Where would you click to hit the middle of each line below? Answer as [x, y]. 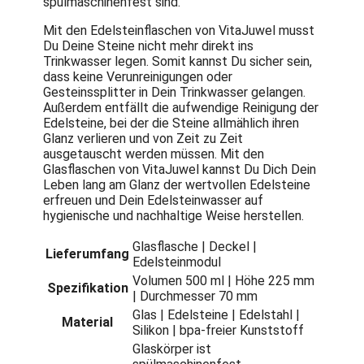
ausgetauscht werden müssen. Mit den [154, 154]
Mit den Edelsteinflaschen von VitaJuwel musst [179, 30]
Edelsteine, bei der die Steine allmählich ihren [171, 123]
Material [87, 322]
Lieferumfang [87, 253]
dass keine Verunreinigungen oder [138, 76]
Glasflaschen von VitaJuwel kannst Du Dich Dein [180, 169]
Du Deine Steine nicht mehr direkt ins [148, 45]
